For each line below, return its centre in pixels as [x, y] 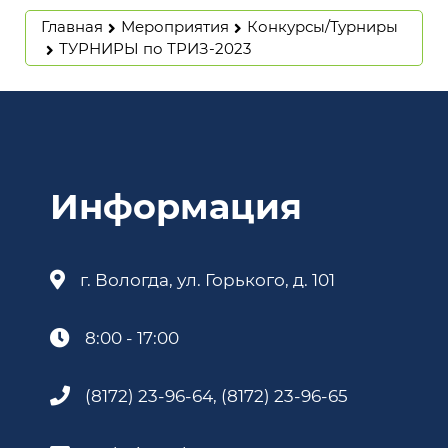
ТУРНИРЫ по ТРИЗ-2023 [155, 48]
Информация [176, 206]
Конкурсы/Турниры [322, 26]
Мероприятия [175, 26]
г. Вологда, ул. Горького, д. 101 [207, 280]
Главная [72, 26]
